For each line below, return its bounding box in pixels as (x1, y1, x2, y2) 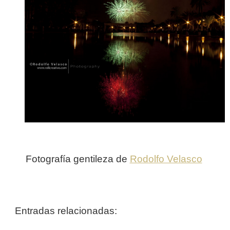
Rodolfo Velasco (129, 154, 202, 165)
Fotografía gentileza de (25, 154, 130, 165)
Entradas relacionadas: (15, 205, 117, 217)
